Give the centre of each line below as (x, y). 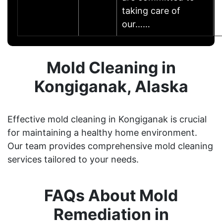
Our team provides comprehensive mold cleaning (110, 146)
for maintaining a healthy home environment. (102, 132)
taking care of (151, 10)
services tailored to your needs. (73, 159)
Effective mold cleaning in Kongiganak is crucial (107, 119)
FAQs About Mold (111, 195)
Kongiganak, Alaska (111, 86)
